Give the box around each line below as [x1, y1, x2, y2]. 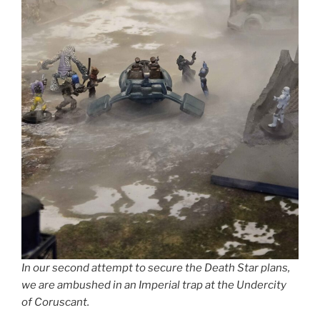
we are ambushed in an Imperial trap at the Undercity [21, 278, 286, 291]
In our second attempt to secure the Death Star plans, [21, 261, 290, 274]
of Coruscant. [21, 295, 89, 309]
